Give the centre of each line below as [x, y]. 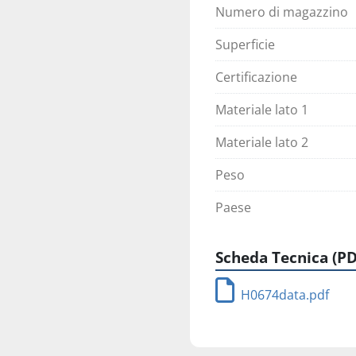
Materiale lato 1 [262, 110]
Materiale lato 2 [262, 142]
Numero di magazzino [282, 12]
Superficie [245, 44]
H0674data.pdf [285, 295]
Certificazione [256, 77]
